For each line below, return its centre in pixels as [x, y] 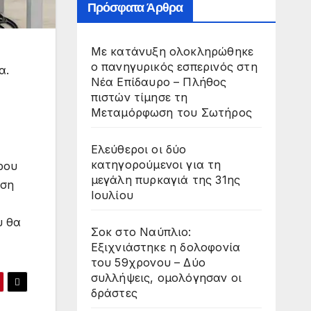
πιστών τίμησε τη [139, 97]
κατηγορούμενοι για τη [156, 164]
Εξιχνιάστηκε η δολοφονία [166, 247]
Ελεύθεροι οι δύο [138, 149]
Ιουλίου [112, 195]
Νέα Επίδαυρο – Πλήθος [159, 82]
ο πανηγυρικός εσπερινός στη [174, 66]
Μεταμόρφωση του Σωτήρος [171, 112]
